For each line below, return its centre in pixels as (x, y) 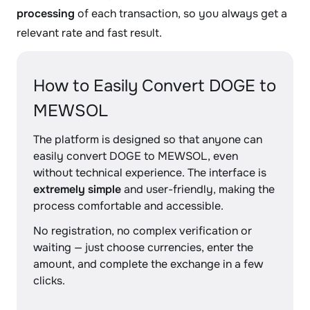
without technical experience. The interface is (150, 173)
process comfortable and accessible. (128, 206)
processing (46, 13)
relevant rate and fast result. (89, 33)
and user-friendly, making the (198, 189)
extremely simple (77, 189)
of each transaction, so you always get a (181, 13)
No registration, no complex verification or (143, 231)
